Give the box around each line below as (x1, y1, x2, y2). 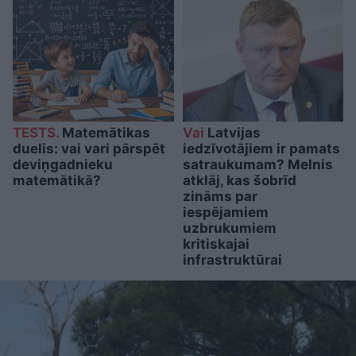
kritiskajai (182, 236, 250, 253)
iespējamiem (182, 204, 269, 221)
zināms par (182, 188, 257, 205)
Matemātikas (59, 125, 150, 141)
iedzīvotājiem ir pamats (182, 141, 340, 157)
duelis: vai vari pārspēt (13, 141, 165, 157)
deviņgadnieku (13, 157, 113, 173)
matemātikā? (13, 172, 101, 189)
